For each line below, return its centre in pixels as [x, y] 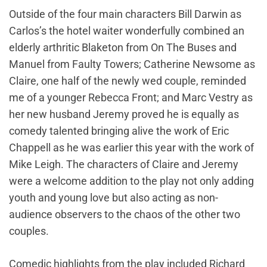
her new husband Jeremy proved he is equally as [124, 114]
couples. [29, 231]
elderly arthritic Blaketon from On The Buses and [123, 47]
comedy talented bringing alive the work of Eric [119, 131]
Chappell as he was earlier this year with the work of [131, 148]
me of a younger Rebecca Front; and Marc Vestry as [131, 97]
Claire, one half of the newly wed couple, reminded [128, 81]
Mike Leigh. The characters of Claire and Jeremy [124, 164]
